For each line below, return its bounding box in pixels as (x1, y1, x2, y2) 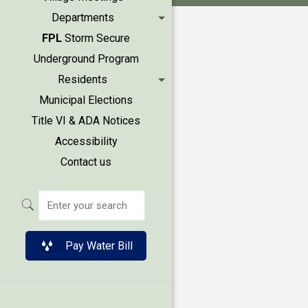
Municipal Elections (39, 93, 133, 107)
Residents (58, 73, 107, 86)
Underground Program (33, 52, 139, 65)
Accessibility (54, 135, 118, 148)
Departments (51, 11, 114, 24)
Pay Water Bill (65, 239, 133, 252)
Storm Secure (62, 32, 130, 45)
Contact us (60, 155, 111, 168)
